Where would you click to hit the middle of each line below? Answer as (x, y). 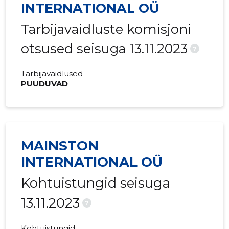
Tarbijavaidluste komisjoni (106, 29)
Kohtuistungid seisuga (96, 183)
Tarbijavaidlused (52, 74)
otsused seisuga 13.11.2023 (105, 49)
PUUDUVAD (45, 84)
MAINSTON (60, 146)
